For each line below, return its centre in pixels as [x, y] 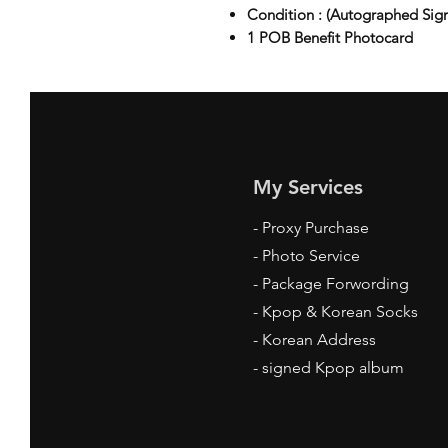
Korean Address [319, 339]
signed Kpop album [333, 367]
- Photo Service [306, 255]
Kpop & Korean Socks [340, 311]
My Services [308, 186]
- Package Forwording [331, 283]
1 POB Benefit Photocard [330, 37]
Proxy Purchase [315, 227]
